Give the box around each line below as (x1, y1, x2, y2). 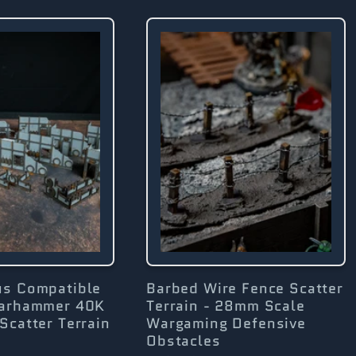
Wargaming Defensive (146, 312, 306, 334)
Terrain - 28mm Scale (146, 295, 305, 316)
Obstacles (146, 330, 221, 351)
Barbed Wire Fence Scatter (146, 277, 343, 299)
